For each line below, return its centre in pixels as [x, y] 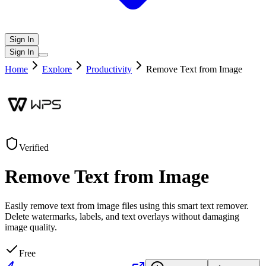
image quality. [31, 227]
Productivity [109, 69]
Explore [57, 69]
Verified [34, 148]
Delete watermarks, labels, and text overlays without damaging [122, 216]
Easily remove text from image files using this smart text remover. [127, 205]
